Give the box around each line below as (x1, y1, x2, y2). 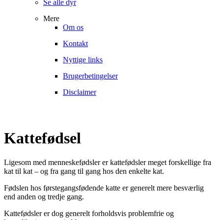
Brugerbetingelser (63, 72, 118, 80)
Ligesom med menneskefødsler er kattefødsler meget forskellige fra (4, 158, 211, 166)
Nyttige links (63, 55, 103, 64)
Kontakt (63, 39, 88, 48)
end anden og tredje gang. (4, 192, 84, 201)
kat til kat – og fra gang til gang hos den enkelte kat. (4, 166, 164, 175)
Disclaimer (63, 88, 96, 96)
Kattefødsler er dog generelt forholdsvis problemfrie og (4, 209, 174, 218)
